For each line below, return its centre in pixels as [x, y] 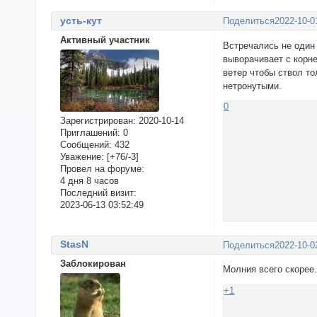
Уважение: [82, 156]
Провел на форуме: [102, 168]
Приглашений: [90, 132]
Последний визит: [98, 192]
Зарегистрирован [96, 120]
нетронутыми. [253, 86]
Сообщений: [86, 144]
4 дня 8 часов [89, 180]
